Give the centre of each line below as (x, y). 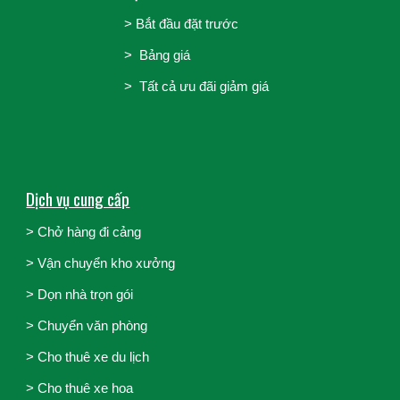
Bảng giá (164, 56)
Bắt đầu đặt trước (187, 25)
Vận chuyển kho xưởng (107, 264)
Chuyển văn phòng (93, 326)
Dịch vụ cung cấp (78, 199)
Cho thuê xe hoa (86, 389)
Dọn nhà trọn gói (86, 295)
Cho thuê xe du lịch (94, 358)
